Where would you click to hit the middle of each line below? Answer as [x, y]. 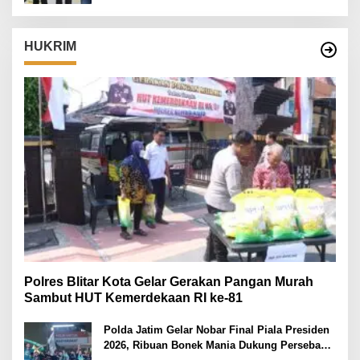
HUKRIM [50, 46]
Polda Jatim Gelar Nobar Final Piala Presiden [217, 329]
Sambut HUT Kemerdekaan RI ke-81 [133, 297]
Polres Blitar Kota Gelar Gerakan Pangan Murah [169, 281]
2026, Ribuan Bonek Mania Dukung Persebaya [218, 345]
